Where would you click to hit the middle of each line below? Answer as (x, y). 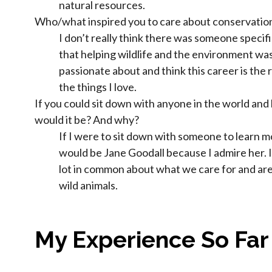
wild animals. (88, 185)
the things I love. (98, 87)
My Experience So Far (152, 240)
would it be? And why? (87, 119)
